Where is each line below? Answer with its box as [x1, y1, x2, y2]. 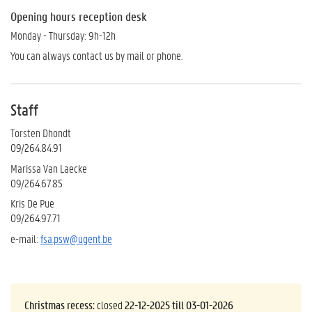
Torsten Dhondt [10, 125, 71, 140]
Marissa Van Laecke [10, 160, 87, 175]
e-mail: [10, 231, 40, 246]
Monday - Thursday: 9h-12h [10, 27, 116, 42]
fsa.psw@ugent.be [40, 231, 112, 246]
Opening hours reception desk [10, 8, 147, 24]
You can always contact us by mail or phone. [10, 48, 182, 63]
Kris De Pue [10, 196, 54, 210]
